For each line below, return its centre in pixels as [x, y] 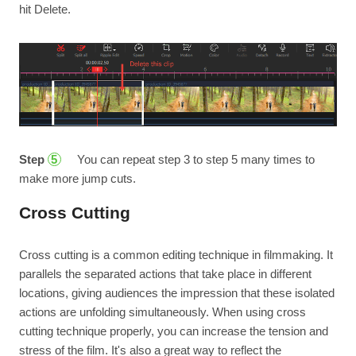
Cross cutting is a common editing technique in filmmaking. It [176, 254]
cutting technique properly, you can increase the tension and [173, 331]
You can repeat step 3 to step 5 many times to [194, 159]
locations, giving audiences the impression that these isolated [176, 292]
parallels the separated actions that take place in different [165, 273]
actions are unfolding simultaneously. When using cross [162, 311]
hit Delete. [44, 9]
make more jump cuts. [77, 178]
